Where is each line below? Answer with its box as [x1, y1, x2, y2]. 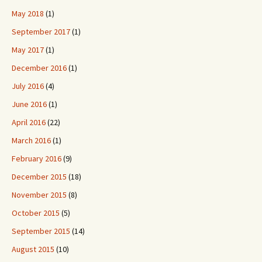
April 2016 [12, 117, 46, 127]
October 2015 [12, 208, 60, 218]
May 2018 [12, 8, 44, 19]
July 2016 [12, 81, 44, 91]
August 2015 [12, 244, 54, 254]
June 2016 [12, 99, 47, 109]
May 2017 [12, 44, 44, 55]
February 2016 [12, 153, 61, 164]
